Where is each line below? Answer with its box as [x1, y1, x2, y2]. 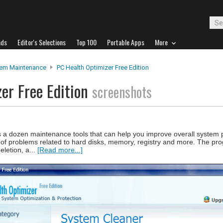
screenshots [92, 82, 152, 102]
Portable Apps [107, 37, 144, 47]
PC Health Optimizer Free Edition [57, 64, 149, 71]
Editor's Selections [17, 37, 66, 47]
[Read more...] [37, 146, 83, 154]
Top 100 [76, 37, 97, 47]
